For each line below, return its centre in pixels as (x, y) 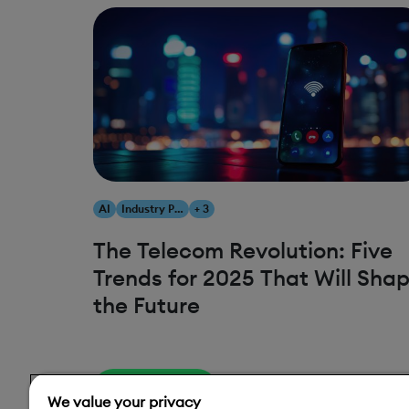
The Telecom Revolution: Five (243, 251)
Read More (155, 389)
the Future (147, 305)
